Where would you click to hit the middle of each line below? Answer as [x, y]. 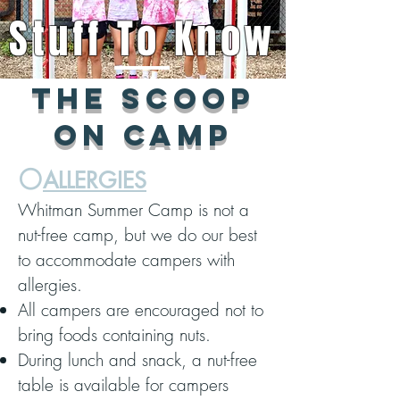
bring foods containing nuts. [114, 335]
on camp [143, 135]
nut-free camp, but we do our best [137, 235]
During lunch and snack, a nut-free [137, 360]
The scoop [143, 99]
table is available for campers [123, 385]
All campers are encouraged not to [141, 310]
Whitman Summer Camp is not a [133, 210]
